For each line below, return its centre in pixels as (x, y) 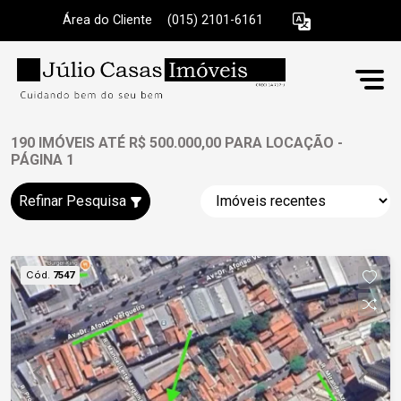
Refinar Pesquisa (74, 201)
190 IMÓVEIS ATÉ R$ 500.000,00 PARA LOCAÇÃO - (177, 143)
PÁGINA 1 (43, 160)
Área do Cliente (107, 21)
